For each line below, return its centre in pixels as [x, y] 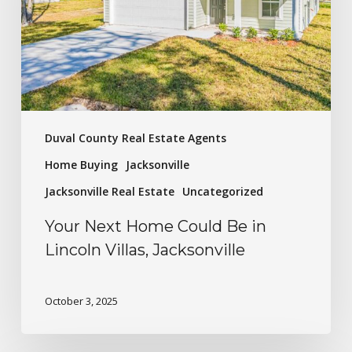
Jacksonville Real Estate [109, 191]
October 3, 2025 [81, 301]
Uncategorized [222, 191]
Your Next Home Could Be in [155, 226]
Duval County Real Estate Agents [135, 137]
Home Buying [81, 164]
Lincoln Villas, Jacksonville [145, 249]
